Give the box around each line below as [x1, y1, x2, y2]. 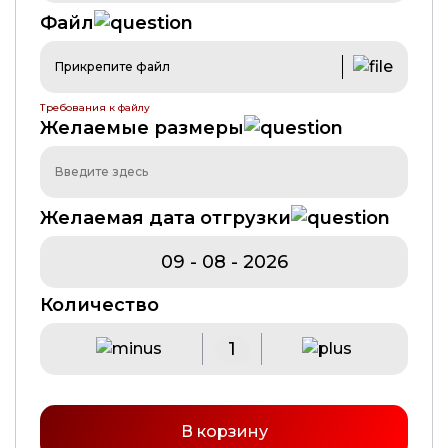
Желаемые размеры [40, 117, 244, 140]
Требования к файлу [40, 101, 150, 115]
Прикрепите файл [55, 59, 170, 75]
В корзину [180, 422, 268, 442]
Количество [40, 294, 159, 317]
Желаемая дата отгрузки [40, 207, 291, 230]
